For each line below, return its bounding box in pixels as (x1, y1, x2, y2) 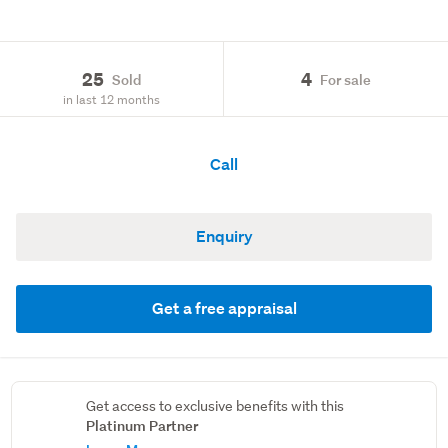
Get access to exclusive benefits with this (86, 397, 345, 415)
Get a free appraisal (151, 298, 297, 319)
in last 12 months (63, 90, 160, 108)
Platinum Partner (86, 416, 199, 435)
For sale (320, 69, 371, 89)
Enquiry (195, 226, 253, 247)
